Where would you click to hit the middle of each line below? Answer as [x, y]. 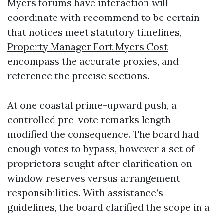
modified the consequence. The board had [103, 134]
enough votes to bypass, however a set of [101, 149]
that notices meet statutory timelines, [94, 32]
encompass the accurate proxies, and [93, 61]
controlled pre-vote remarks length [89, 119]
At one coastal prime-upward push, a [92, 105]
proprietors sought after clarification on [100, 163]
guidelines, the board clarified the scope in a [109, 207]
